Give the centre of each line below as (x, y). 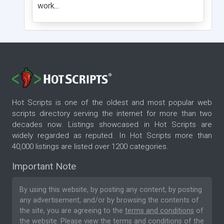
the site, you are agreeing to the (72, 211)
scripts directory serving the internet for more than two (112, 114)
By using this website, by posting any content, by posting (111, 190)
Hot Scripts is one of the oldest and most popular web (112, 103)
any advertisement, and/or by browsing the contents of (109, 200)
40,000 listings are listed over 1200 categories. (90, 147)
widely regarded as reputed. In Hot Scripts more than (112, 136)
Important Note (44, 166)
